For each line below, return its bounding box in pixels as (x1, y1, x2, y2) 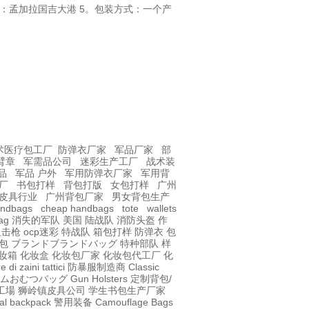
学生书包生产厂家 (88, 285, 166, 297)
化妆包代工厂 (103, 250, 161, 261)
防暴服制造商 (68, 261, 126, 273)
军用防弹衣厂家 (65, 168, 132, 179)
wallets (147, 203, 177, 215)
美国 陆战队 (63, 215, 114, 226)
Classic (128, 261, 159, 273)
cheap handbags (41, 203, 114, 215)
